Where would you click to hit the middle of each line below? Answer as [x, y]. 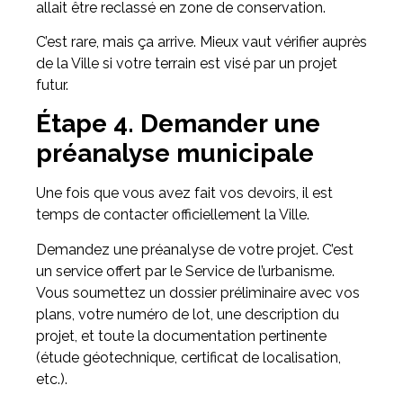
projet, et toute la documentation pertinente [181, 336]
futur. [52, 85]
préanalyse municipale [175, 154]
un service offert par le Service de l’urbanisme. [185, 271]
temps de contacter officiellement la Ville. [173, 215]
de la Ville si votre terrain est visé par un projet [187, 63]
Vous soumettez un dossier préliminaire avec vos [198, 292]
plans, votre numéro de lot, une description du [188, 314]
